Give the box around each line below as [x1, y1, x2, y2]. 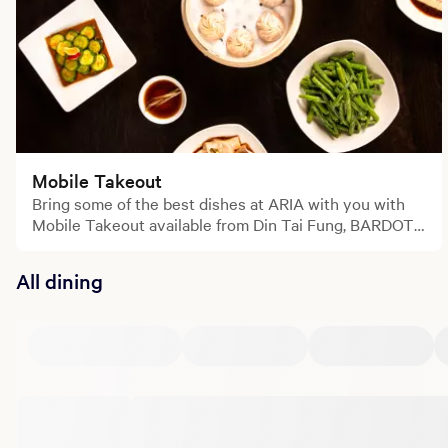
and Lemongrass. [32, 233, 153, 256]
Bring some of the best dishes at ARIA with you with [32, 191, 405, 214]
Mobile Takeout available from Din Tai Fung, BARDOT [32, 212, 414, 235]
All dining [16, 266, 103, 294]
